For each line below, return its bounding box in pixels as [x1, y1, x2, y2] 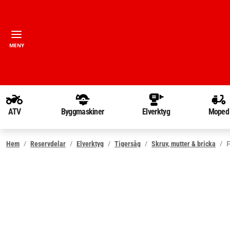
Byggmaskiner [61, 107, 104, 117]
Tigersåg [114, 139, 141, 148]
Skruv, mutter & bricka [151, 139, 216, 148]
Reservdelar [30, 139, 66, 148]
